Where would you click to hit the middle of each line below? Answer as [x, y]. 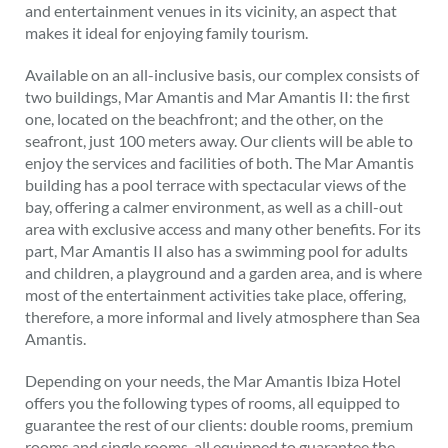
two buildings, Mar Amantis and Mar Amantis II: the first [217, 96]
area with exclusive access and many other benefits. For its [223, 228]
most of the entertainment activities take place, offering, [215, 294]
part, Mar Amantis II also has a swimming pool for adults [216, 250]
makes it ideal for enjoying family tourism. [166, 32]
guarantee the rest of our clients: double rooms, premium [219, 424]
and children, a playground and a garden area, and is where [223, 272]
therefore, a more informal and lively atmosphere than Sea [222, 316]
